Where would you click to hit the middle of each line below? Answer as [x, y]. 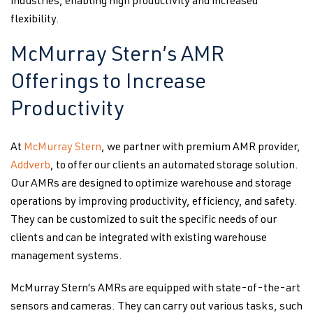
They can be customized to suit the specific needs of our [144, 221]
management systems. [66, 257]
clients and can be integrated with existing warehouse [139, 239]
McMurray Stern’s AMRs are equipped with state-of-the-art [155, 289]
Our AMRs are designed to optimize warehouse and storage [151, 184]
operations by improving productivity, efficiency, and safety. [154, 203]
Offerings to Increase [108, 84]
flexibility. [35, 20]
